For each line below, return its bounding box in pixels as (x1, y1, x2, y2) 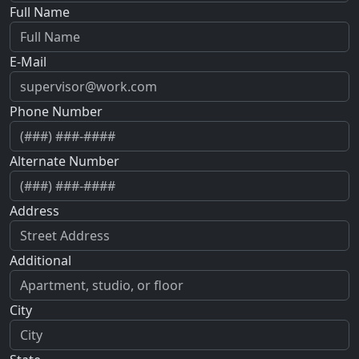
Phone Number (10, 103, 103, 121)
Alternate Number (10, 152, 119, 171)
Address (10, 202, 59, 220)
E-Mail (10, 53, 46, 71)
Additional (10, 252, 71, 270)
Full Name (10, 3, 70, 22)
